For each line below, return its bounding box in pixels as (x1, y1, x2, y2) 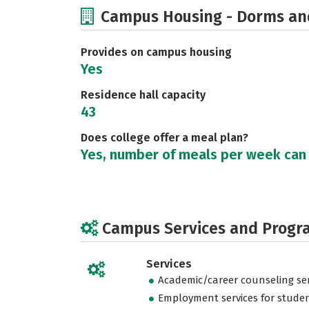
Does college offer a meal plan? (81, 131, 248, 144)
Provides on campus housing (81, 46, 232, 59)
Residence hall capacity (81, 88, 206, 101)
